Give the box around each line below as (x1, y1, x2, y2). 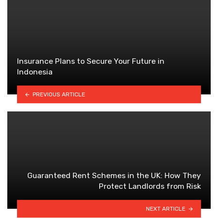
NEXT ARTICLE (146, 205, 186, 212)
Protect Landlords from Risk (99, 182, 201, 191)
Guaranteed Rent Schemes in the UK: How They (27, 171, 201, 181)
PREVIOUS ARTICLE (32, 91, 85, 98)
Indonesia (17, 67, 53, 77)
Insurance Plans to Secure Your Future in (17, 56, 164, 66)
